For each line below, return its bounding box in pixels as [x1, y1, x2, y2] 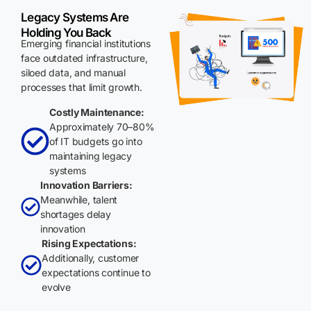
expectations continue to [42, 266, 151, 278]
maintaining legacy [49, 149, 132, 162]
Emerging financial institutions [21, 37, 151, 49]
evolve [42, 280, 71, 293]
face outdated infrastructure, [21, 51, 148, 64]
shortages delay [40, 208, 111, 220]
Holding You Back [21, 25, 112, 40]
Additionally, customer [42, 251, 140, 264]
